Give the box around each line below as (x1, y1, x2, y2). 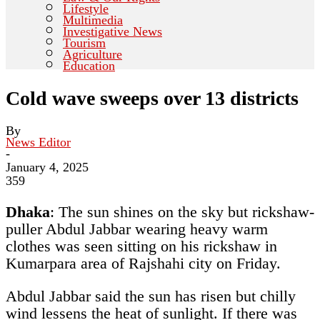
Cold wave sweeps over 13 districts (6, 87, 299, 110)
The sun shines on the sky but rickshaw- (59, 202, 314, 221)
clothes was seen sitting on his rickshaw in (6, 236, 277, 255)
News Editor (6, 134, 71, 149)
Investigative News (63, 24, 162, 39)
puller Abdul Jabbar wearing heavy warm (6, 219, 268, 238)
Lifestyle (63, 1, 109, 16)
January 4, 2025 (6, 159, 89, 174)
